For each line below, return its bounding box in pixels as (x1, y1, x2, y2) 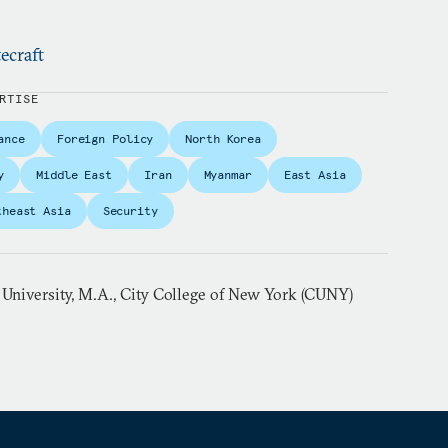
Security (102, 203, 158, 218)
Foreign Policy (56, 131, 154, 146)
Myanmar (203, 167, 252, 182)
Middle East (36, 167, 113, 182)
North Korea (185, 131, 261, 146)
